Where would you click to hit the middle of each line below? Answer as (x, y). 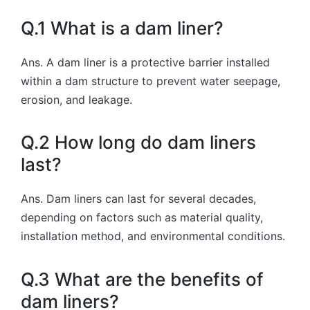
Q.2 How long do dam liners (138, 143)
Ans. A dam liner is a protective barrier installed (145, 62)
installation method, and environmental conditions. (153, 236)
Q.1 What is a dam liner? (122, 28)
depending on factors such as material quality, (142, 218)
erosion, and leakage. (76, 99)
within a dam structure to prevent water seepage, (151, 81)
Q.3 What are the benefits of (142, 279)
